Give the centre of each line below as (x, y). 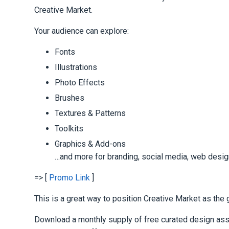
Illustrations (76, 67)
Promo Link (70, 177)
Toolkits (69, 128)
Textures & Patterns (90, 113)
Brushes (70, 98)
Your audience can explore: (82, 31)
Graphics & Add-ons (90, 144)
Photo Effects (80, 82)
